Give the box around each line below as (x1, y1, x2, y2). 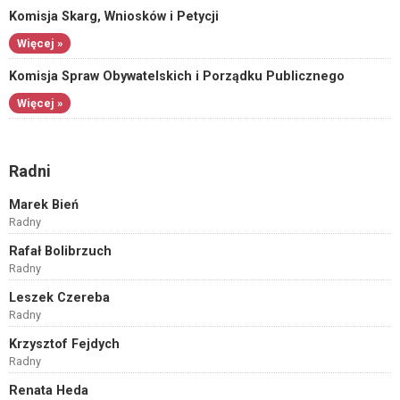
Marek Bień (9, 197, 79, 212)
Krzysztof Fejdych (9, 337, 120, 352)
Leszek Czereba (9, 290, 110, 305)
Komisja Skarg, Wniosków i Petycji (9, 9, 219, 24)
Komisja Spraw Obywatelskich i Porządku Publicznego (9, 69, 345, 84)
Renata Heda (9, 383, 88, 398)
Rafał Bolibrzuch (9, 244, 112, 259)
